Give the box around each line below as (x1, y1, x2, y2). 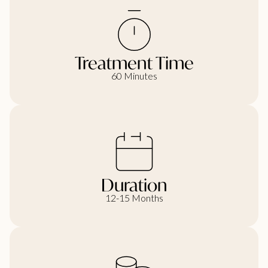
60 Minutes (111, 70, 157, 82)
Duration (101, 173, 167, 197)
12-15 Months (105, 192, 163, 204)
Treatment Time (74, 51, 194, 75)
